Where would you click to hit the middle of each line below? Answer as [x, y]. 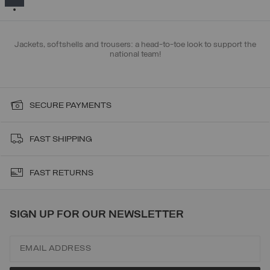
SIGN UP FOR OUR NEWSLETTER [96, 215]
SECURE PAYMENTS [71, 106]
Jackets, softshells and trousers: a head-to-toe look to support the [135, 45]
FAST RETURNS [61, 174]
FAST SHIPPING [61, 140]
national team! [135, 55]
